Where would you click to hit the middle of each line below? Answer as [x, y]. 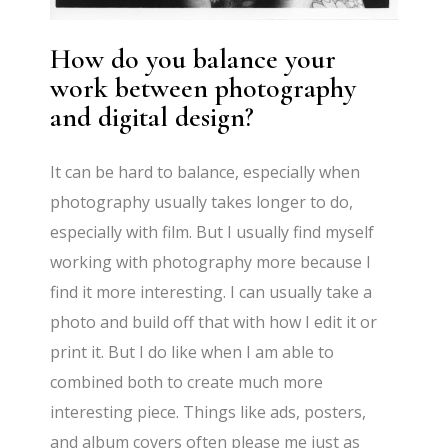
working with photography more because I [211, 261]
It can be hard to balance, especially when [205, 171]
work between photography [203, 87]
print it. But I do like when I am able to [192, 351]
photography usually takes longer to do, [202, 201]
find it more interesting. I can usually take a [211, 291]
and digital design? [152, 116]
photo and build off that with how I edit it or [214, 321]
